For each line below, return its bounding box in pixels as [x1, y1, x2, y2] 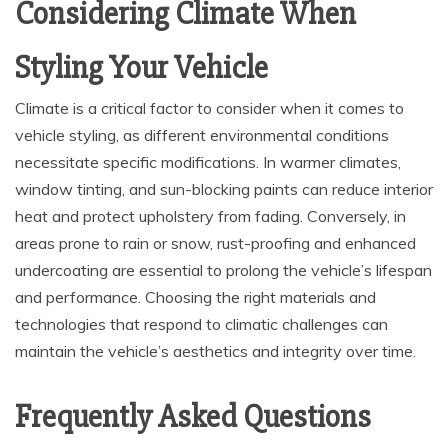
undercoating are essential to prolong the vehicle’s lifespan [15, 260, 432, 281]
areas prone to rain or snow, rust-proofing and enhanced [15, 233, 416, 254]
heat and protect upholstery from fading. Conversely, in [15, 206, 406, 227]
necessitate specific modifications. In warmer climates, [15, 152, 401, 173]
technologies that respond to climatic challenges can [15, 314, 388, 335]
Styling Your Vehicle [15, 48, 268, 88]
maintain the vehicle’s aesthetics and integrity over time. [15, 341, 416, 362]
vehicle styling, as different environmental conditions [15, 125, 389, 146]
